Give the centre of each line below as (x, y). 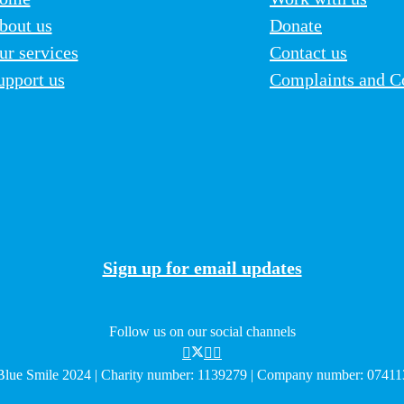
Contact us (308, 53)
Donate (296, 26)
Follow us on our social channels (202, 332)
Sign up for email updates (202, 268)
